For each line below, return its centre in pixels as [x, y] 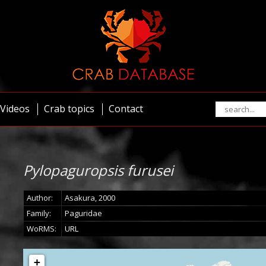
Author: [40, 198]
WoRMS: [42, 229]
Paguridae [83, 213]
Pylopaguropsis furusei [98, 170]
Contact [126, 109]
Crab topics [69, 109]
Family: [39, 213]
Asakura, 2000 [90, 198]
